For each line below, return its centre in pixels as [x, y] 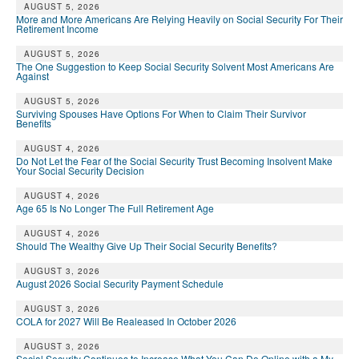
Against [32, 76]
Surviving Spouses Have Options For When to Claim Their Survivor [161, 114]
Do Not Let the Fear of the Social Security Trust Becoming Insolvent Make [174, 161]
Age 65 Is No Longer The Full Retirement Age [115, 208]
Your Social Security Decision [80, 171]
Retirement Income [57, 29]
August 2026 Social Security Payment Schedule [120, 284]
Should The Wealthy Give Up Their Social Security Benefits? [147, 246]
